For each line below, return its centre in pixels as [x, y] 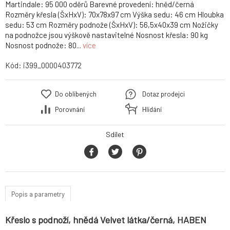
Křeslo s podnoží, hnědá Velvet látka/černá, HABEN [106, 220]
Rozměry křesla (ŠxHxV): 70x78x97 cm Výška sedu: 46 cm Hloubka [114, 15]
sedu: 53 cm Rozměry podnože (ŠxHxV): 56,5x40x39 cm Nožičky [112, 25]
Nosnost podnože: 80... [44, 45]
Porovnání [70, 110]
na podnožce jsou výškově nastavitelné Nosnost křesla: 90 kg [107, 35]
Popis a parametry [38, 194]
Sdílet [115, 135]
